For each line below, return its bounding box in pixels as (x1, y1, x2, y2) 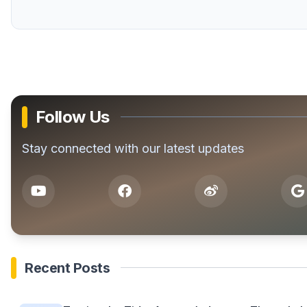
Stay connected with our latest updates (22, 140, 244, 156)
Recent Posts (25, 259, 110, 276)
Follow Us (36, 106, 110, 127)
